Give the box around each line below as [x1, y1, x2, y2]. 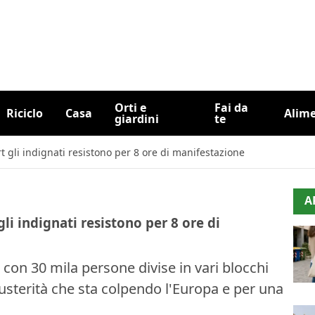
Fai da [214, 100, 248, 115]
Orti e [114, 100, 146, 115]
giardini [114, 111, 159, 127]
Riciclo [6, 105, 43, 121]
